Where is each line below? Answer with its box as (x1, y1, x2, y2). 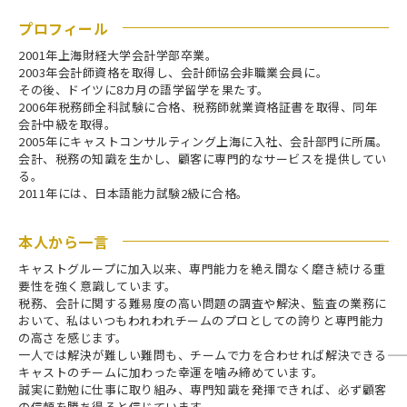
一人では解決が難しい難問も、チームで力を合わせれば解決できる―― (18, 345, 388, 363)
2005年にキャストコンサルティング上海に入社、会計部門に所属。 (18, 132, 389, 150)
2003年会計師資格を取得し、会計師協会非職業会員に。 (18, 63, 329, 81)
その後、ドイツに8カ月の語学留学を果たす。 (18, 80, 270, 98)
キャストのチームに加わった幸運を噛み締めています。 (18, 362, 324, 381)
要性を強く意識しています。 (18, 276, 177, 294)
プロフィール (18, 16, 109, 39)
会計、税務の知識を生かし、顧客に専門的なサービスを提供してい (18, 149, 387, 167)
